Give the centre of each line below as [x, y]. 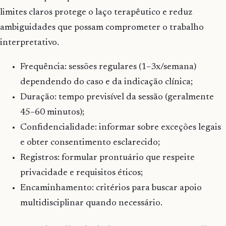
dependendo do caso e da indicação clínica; [106, 82]
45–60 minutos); [52, 113]
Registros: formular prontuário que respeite [107, 158]
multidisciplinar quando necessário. [91, 204]
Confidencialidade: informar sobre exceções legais [121, 128]
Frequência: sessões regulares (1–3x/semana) [108, 67]
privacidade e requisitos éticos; [81, 173]
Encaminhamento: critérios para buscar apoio [111, 188]
